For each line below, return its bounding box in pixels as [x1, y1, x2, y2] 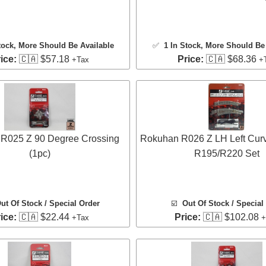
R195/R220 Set [194, 148, 259, 159]
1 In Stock [163, 40, 201, 50]
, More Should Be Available [13, 40, 114, 50]
